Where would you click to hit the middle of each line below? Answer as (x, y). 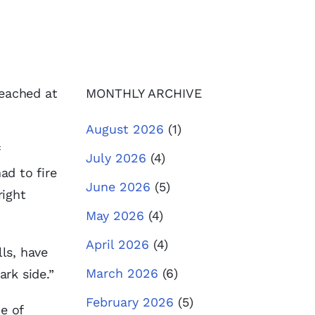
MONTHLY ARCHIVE (144, 93)
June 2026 (118, 187)
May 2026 (115, 216)
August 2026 (125, 129)
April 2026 (117, 244)
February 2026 (130, 302)
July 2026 (116, 158)
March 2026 (122, 273)
